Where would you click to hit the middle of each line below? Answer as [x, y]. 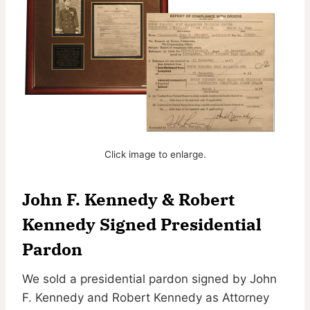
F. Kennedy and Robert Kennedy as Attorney [146, 297]
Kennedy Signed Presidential [142, 224]
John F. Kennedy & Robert [128, 199]
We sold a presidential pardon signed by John [149, 279]
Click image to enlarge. [155, 154]
